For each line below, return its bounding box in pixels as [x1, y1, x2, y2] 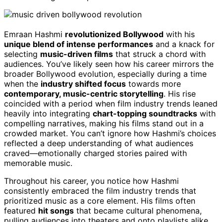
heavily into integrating [4, 108, 93, 118]
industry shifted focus [41, 78, 126, 89]
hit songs [38, 205, 74, 216]
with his [164, 29, 195, 39]
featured [4, 205, 38, 216]
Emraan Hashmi [4, 29, 65, 39]
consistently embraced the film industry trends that [4, 185, 196, 196]
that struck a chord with [113, 49, 206, 59]
